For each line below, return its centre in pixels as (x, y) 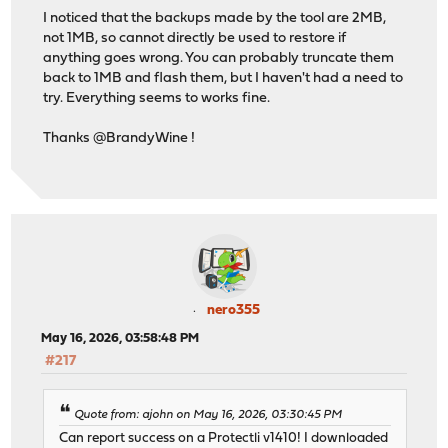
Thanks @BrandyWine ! (119, 138)
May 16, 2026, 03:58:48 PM (120, 339)
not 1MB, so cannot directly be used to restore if (195, 38)
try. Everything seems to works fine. (157, 98)
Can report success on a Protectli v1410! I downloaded (224, 438)
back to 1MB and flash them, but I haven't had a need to (223, 78)
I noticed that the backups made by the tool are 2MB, (215, 18)
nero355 (233, 311)
